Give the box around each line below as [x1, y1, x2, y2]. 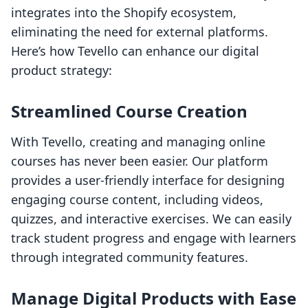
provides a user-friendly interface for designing [11, 172, 285, 189]
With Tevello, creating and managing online [11, 133, 265, 151]
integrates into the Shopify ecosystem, [11, 4, 236, 21]
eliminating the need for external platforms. [11, 23, 268, 41]
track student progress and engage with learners [11, 230, 296, 247]
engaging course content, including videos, [11, 191, 263, 208]
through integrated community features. [11, 249, 248, 266]
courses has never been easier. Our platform [11, 153, 268, 170]
